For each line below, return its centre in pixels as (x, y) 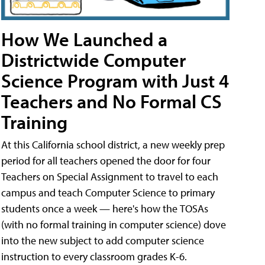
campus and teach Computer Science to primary (108, 192)
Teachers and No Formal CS (112, 101)
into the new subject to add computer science (103, 240)
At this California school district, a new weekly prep (113, 144)
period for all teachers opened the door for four (106, 160)
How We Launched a (84, 39)
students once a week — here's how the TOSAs (105, 208)
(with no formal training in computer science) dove (114, 224)
